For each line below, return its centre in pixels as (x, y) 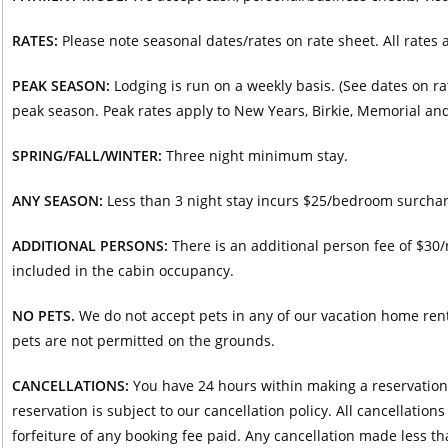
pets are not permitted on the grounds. (143, 340)
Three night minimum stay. (254, 155)
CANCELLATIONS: (70, 385)
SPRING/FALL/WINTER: (86, 155)
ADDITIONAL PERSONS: (89, 245)
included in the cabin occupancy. (122, 270)
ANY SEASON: (57, 200)
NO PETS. (43, 315)
